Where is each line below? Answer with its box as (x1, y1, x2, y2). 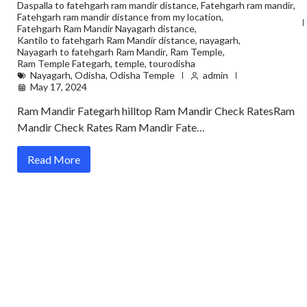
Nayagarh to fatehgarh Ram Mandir (17, 46, 166, 58)
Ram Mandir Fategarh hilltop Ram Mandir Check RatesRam (17, 104, 295, 117)
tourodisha (149, 58, 195, 69)
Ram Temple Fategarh (17, 58, 110, 69)
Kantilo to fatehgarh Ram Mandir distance (17, 34, 195, 46)
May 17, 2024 (30, 81, 87, 93)
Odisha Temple (110, 69, 175, 81)
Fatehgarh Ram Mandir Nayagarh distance (17, 23, 195, 34)
